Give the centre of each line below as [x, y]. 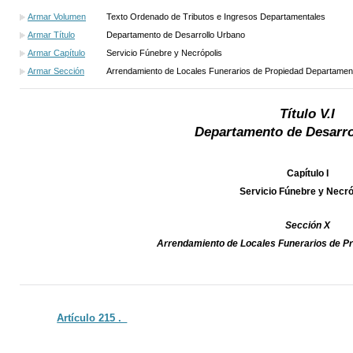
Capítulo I [307, 174]
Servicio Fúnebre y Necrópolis [164, 53]
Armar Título [51, 35]
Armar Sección [56, 71]
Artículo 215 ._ [92, 318]
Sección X [307, 226]
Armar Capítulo [56, 53]
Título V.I [307, 114]
